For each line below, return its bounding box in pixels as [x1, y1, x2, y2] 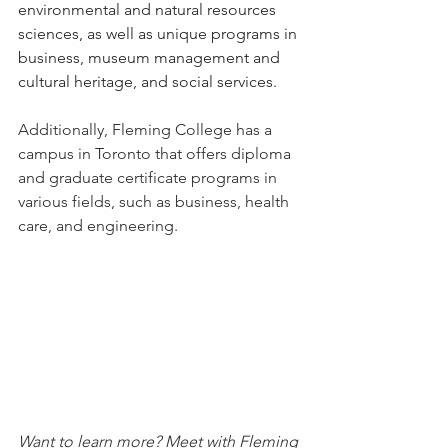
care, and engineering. [18, 215, 178, 235]
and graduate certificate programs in [18, 167, 281, 187]
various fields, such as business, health [18, 191, 293, 211]
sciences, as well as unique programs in [18, 23, 301, 43]
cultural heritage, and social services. [18, 71, 277, 91]
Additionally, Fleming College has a [18, 119, 276, 139]
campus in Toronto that [18, 143, 182, 163]
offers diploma [186, 143, 295, 163]
